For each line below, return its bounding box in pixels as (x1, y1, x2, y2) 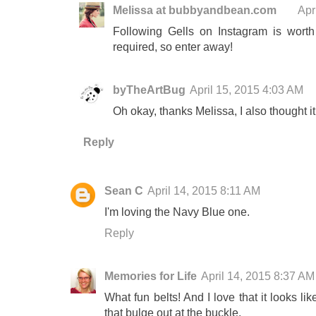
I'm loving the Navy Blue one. (104, 205, 250, 219)
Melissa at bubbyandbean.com (113, 4, 276, 17)
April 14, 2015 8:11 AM (147, 184, 260, 197)
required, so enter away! (113, 40, 233, 54)
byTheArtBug (113, 83, 186, 97)
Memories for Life (104, 269, 197, 283)
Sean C (104, 184, 143, 197)
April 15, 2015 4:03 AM (190, 83, 303, 97)
